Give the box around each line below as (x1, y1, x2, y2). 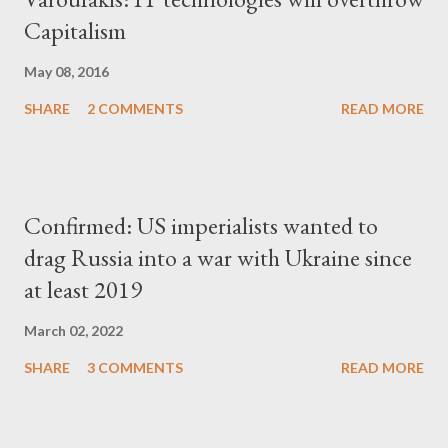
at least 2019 (24, 274, 142, 305)
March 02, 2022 (24, 322, 123, 339)
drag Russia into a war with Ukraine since (24, 242, 412, 273)
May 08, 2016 (24, 63, 109, 80)
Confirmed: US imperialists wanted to (24, 210, 378, 241)
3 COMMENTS (87, 359, 183, 376)
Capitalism (24, 15, 126, 46)
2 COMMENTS (87, 100, 183, 117)
